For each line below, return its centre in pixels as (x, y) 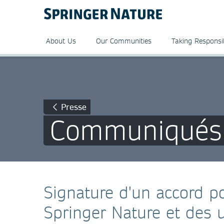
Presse (74, 107)
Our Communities (124, 41)
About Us (61, 41)
